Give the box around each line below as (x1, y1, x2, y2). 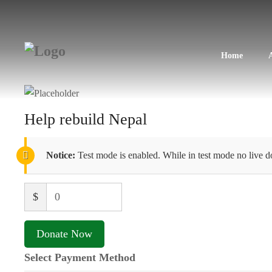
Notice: (46, 150, 75, 160)
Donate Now (36, 228, 92, 240)
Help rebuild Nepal (24, 110, 147, 128)
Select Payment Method (24, 251, 135, 263)
